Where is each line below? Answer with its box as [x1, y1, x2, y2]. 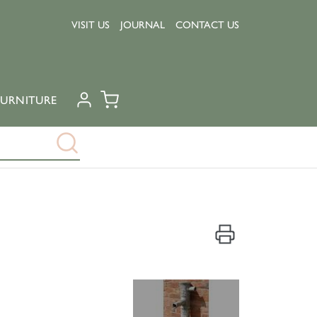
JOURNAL [120, 18, 165, 31]
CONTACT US [175, 18, 239, 31]
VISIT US [71, 18, 110, 31]
